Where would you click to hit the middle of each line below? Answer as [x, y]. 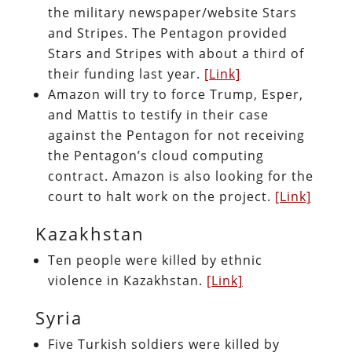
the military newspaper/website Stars [172, 12]
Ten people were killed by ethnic [155, 260]
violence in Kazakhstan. [127, 280]
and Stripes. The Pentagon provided [167, 33]
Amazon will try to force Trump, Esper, [175, 94]
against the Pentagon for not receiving [176, 135]
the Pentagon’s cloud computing [156, 155]
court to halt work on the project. [161, 196]
